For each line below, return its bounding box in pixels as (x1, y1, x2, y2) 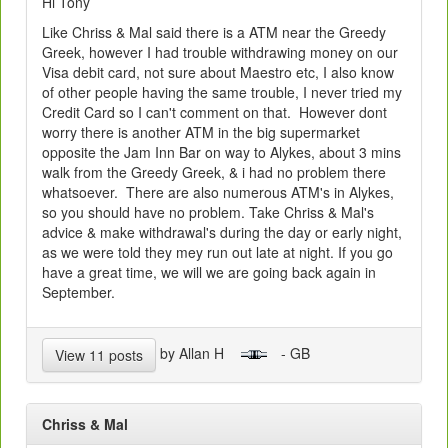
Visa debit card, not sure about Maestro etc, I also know (42, 62, 394, 83)
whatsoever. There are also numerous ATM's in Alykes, (42, 182, 394, 203)
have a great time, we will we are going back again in (42, 262, 376, 283)
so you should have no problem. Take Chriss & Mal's (42, 202, 374, 223)
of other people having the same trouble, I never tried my (42, 82, 402, 103)
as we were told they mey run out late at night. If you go (42, 242, 393, 263)
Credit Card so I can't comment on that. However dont (42, 102, 387, 123)
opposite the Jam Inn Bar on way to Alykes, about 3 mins (42, 142, 401, 163)
